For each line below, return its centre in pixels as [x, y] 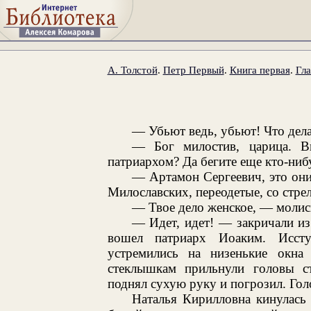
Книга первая [260, 69]
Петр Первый [193, 69]
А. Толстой [132, 69]
